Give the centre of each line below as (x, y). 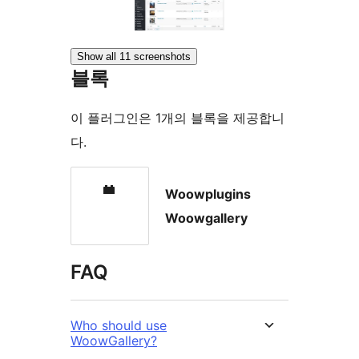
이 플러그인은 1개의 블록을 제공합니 (177, 117)
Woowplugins (208, 194)
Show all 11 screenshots (134, 56)
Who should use (119, 325)
